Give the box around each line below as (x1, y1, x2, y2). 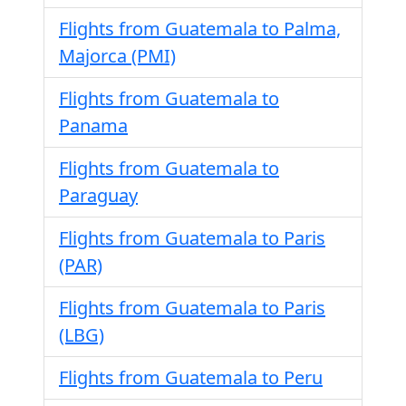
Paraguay (59, 183, 138, 208)
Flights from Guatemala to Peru (59, 365, 323, 390)
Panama (59, 113, 128, 138)
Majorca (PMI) (59, 43, 176, 68)
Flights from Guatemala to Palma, (59, 16, 341, 41)
